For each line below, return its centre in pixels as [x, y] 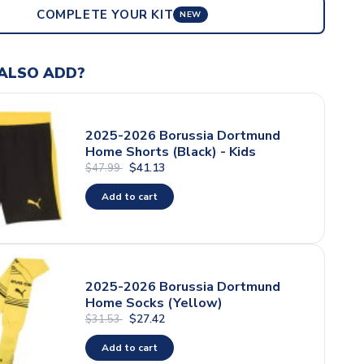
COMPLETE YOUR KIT [105, 14]
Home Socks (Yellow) [154, 303]
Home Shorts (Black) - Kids [170, 152]
